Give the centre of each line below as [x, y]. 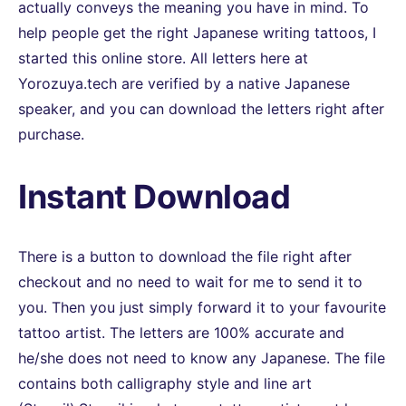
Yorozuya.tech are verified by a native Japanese [184, 84]
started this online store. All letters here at [163, 58]
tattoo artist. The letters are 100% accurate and [181, 332]
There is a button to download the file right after [185, 256]
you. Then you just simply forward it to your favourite [202, 307]
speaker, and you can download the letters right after [201, 109]
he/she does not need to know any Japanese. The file [202, 358]
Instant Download [154, 196]
